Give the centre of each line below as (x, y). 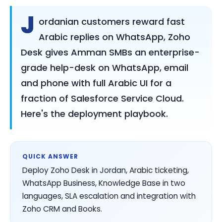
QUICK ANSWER (50, 156)
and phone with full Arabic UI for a (96, 83)
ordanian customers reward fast (112, 21)
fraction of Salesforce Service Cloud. (102, 98)
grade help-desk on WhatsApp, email (105, 67)
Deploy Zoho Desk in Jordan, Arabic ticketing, (106, 170)
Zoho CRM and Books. (62, 209)
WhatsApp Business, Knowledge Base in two (104, 183)
